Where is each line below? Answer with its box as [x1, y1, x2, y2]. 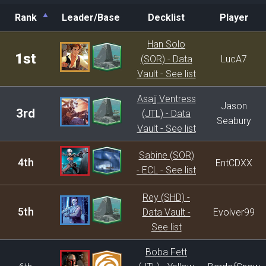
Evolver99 [213, 207, 255, 218]
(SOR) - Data [140, 53, 192, 65]
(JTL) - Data [142, 108, 191, 119]
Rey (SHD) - [142, 192, 190, 203]
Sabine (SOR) [138, 150, 194, 161]
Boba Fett [145, 246, 187, 258]
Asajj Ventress [137, 93, 196, 104]
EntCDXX [216, 157, 252, 169]
